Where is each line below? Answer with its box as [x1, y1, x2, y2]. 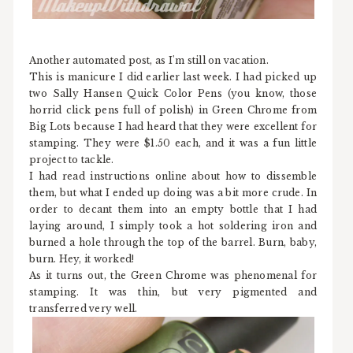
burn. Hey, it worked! [29, 252, 135, 265]
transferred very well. [29, 302, 138, 314]
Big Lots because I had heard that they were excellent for [29, 120, 318, 132]
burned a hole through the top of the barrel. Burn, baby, [29, 236, 318, 248]
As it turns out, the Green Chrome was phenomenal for [29, 269, 318, 281]
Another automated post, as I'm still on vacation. [29, 54, 269, 66]
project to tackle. [29, 153, 114, 165]
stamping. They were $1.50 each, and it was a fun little [29, 136, 318, 149]
